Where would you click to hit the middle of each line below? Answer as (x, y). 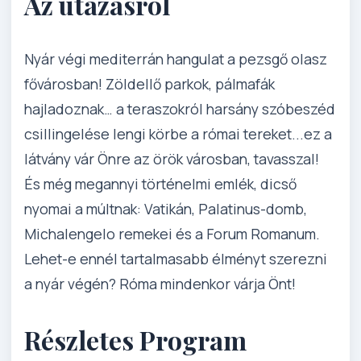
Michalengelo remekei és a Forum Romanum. (172, 234)
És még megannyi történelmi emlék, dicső (160, 184)
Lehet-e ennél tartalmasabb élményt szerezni (176, 259)
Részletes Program (135, 339)
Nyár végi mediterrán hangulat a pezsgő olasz (176, 59)
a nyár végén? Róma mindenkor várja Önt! (160, 284)
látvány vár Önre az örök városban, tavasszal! (172, 159)
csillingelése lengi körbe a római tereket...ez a (178, 134)
